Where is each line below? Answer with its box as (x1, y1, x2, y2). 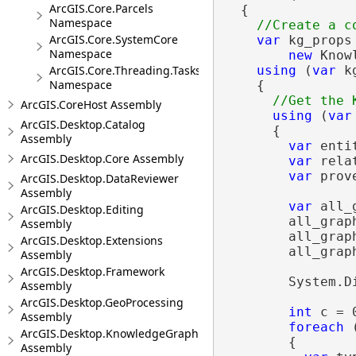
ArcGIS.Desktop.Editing (21, 202, 144, 217)
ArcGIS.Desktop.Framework (21, 264, 164, 279)
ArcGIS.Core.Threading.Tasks (49, 63, 201, 78)
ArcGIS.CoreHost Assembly (21, 97, 161, 112)
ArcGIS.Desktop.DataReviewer (21, 171, 179, 186)
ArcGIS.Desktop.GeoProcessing (21, 295, 184, 310)
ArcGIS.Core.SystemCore (49, 32, 178, 47)
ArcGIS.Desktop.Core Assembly (21, 151, 184, 166)
